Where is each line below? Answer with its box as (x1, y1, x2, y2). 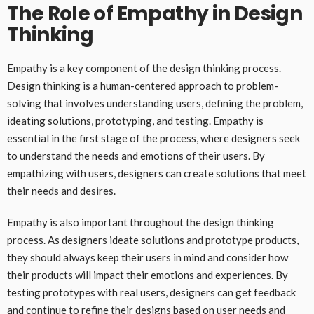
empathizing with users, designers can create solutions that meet (7, 166, 306, 179)
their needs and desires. (7, 184, 116, 197)
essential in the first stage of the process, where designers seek (7, 131, 300, 144)
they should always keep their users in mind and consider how (7, 250, 288, 264)
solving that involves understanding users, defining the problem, (7, 96, 303, 109)
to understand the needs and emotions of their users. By (7, 149, 265, 162)
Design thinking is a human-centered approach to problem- (7, 78, 278, 92)
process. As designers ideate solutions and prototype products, (7, 233, 299, 246)
